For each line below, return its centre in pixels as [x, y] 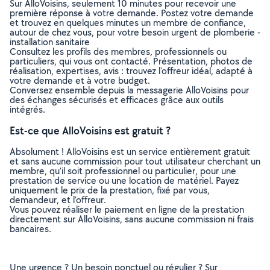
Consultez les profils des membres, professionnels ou [118, 52]
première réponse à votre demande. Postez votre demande [132, 13]
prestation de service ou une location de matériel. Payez [124, 181]
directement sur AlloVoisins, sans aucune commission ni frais [132, 219]
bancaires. [30, 229]
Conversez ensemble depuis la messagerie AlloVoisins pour [129, 90]
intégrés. [27, 109]
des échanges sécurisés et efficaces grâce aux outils [117, 100]
